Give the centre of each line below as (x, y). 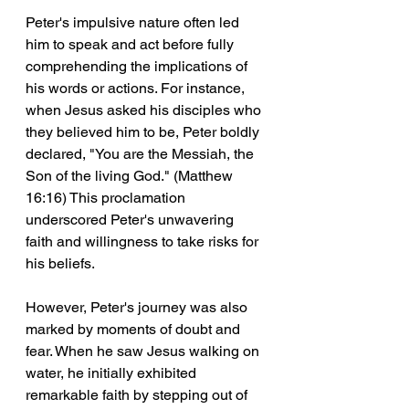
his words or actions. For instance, (137, 89)
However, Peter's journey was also (138, 308)
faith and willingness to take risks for (144, 242)
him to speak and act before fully (131, 45)
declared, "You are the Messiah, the (142, 154)
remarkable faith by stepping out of (138, 395)
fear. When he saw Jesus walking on (144, 351)
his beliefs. (60, 264)
